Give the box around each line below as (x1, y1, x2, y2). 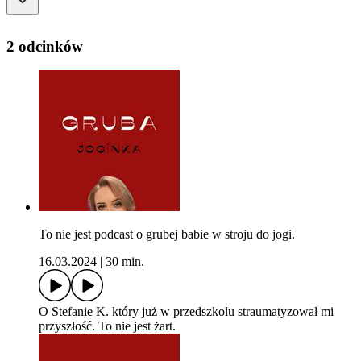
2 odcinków (6, 37, 83, 55)
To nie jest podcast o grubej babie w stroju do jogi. (39, 227, 295, 242)
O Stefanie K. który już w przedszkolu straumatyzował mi (39, 305, 334, 319)
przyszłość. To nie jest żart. (39, 319, 176, 334)
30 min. (106, 255, 144, 269)
